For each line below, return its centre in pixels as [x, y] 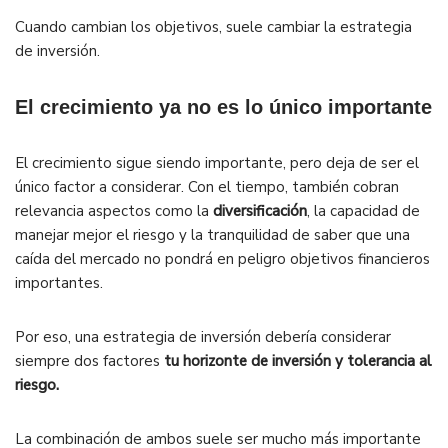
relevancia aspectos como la [114, 211]
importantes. [59, 283]
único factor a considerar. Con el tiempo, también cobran [207, 187]
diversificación [260, 211]
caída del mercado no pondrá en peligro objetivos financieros [222, 259]
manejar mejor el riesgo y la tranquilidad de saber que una [212, 235]
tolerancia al [387, 361]
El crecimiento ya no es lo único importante [223, 107]
